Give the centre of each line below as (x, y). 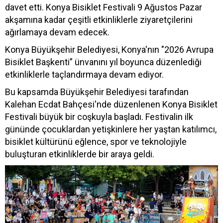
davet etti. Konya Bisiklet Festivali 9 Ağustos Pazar (104, 7)
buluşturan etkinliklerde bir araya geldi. (80, 154)
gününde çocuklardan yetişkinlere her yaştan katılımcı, (111, 129)
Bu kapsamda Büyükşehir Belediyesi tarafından (97, 92)
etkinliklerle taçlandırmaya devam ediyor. (84, 75)
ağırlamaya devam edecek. (57, 32)
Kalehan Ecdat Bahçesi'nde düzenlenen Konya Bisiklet (111, 105)
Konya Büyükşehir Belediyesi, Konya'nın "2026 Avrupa (109, 50)
